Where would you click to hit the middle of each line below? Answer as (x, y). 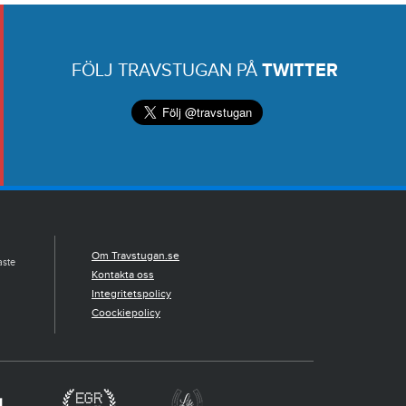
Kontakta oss (123, 275)
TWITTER (300, 70)
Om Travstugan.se (135, 256)
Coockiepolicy (126, 313)
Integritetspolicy (131, 294)
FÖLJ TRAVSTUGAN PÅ (167, 70)
